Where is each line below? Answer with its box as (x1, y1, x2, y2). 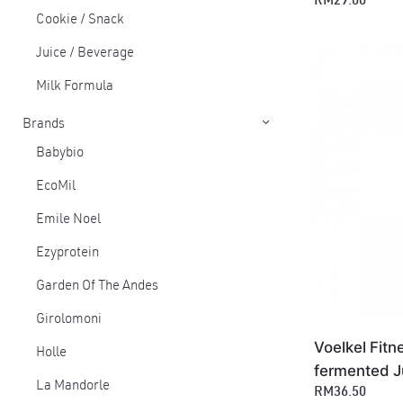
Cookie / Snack (36, 13, 124, 27)
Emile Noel (36, 213, 101, 227)
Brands (22, 118, 65, 131)
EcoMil (36, 180, 76, 193)
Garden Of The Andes (36, 280, 158, 293)
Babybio (36, 147, 84, 160)
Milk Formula (36, 80, 113, 94)
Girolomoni (36, 313, 102, 327)
